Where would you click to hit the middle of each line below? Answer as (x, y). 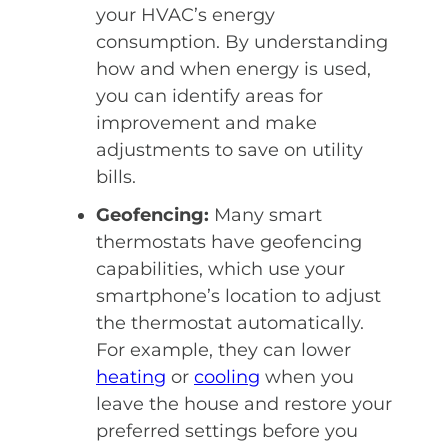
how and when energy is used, (233, 69)
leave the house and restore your (244, 404)
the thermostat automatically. (230, 323)
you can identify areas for (209, 96)
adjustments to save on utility (229, 150)
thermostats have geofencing (229, 242)
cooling (227, 377)
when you (307, 377)
